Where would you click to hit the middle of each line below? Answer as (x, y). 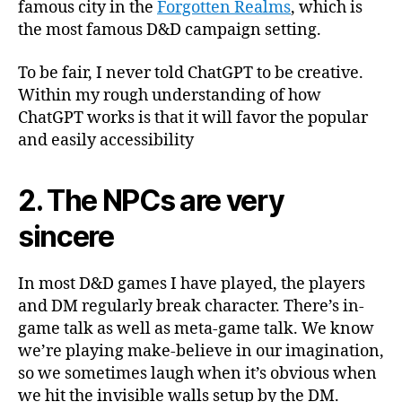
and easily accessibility (106, 140)
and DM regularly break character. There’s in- (191, 306)
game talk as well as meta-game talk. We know (196, 328)
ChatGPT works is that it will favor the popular (193, 118)
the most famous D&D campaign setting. (170, 30)
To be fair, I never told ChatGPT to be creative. (191, 73)
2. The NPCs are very (151, 200)
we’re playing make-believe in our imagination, (201, 351)
